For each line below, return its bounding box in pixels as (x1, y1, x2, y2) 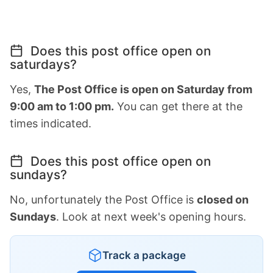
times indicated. (10, 116, 91, 130)
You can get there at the (114, 99, 243, 113)
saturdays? (10, 56, 77, 72)
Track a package (102, 249, 186, 261)
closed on (197, 193, 249, 206)
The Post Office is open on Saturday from (34, 82, 252, 96)
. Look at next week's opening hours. (56, 210, 246, 223)
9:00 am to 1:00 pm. (10, 99, 114, 113)
